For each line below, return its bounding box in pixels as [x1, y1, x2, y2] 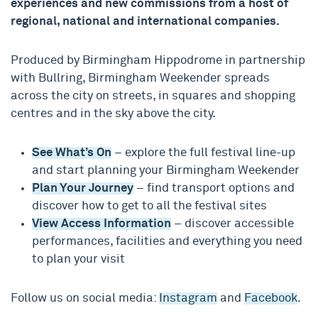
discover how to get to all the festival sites [32, 200, 267, 212]
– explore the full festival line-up [111, 147, 295, 159]
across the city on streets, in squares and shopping [11, 90, 295, 102]
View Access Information [32, 218, 171, 230]
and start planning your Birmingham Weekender [32, 165, 300, 177]
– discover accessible [171, 218, 294, 230]
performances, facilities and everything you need [32, 236, 302, 248]
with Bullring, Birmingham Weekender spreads [11, 72, 270, 84]
